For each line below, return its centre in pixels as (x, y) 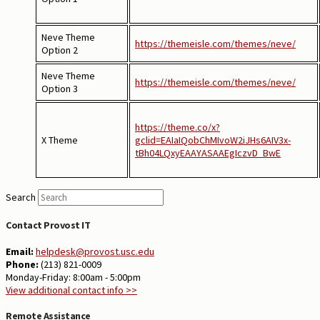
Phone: (22, 264)
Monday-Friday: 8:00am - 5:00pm (73, 277)
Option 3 (60, 88)
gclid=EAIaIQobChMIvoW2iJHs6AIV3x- (213, 140)
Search (21, 197)
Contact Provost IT (48, 225)
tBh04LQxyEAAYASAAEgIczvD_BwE (208, 152)
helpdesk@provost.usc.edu (95, 251)
